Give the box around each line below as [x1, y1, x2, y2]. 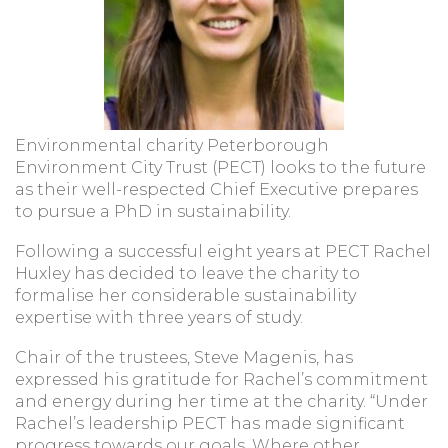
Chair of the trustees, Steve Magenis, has [15, 348, 353, 367]
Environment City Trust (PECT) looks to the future [15, 158, 426, 177]
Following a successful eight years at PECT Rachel [15, 242, 431, 261]
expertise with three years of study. [15, 308, 303, 327]
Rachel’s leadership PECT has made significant [15, 414, 405, 433]
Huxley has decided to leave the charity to [15, 264, 360, 283]
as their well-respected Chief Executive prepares [15, 180, 418, 199]
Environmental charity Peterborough [15, 136, 329, 155]
